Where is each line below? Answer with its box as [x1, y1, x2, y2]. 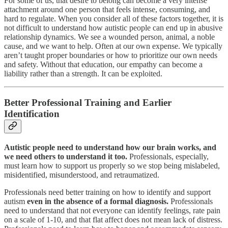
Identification [4, 108, 60, 120]
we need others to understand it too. [4, 152, 129, 161]
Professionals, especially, [129, 152, 209, 161]
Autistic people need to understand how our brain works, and [4, 142, 216, 152]
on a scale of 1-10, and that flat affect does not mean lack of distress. [4, 215, 222, 224]
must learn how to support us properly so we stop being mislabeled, [4, 161, 220, 170]
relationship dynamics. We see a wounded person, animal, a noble [4, 33, 215, 42]
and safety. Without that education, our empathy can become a [4, 60, 203, 69]
